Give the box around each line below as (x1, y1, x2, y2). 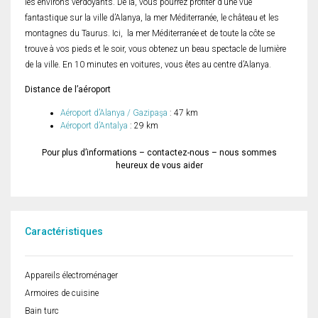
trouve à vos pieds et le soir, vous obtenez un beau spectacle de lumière (25, 44, 286, 55)
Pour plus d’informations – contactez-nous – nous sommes (41, 148, 277, 158)
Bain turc (25, 306, 59, 317)
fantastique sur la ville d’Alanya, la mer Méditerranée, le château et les (25, 13, 279, 23)
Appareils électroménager (25, 270, 118, 281)
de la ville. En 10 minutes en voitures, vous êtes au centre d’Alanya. (25, 60, 271, 70)
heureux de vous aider (115, 160, 203, 171)
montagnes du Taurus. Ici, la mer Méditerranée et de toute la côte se (25, 28, 275, 39)
